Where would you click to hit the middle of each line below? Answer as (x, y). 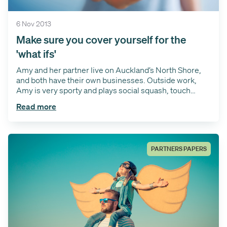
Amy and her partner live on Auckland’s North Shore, (109, 70)
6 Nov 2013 (34, 24)
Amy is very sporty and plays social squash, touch (103, 90)
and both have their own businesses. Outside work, (106, 80)
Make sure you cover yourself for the (101, 39)
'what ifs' (36, 53)
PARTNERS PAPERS (179, 148)
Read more (36, 106)
